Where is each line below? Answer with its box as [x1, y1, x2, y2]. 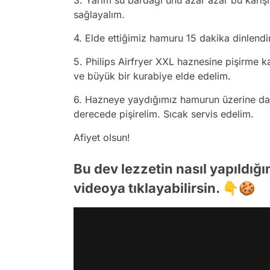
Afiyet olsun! [74, 131, 130, 143]
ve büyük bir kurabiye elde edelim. [74, 69, 231, 82]
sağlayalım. [74, 8, 125, 20]
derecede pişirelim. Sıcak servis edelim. [74, 107, 257, 120]
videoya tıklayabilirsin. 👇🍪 [74, 180, 255, 196]
